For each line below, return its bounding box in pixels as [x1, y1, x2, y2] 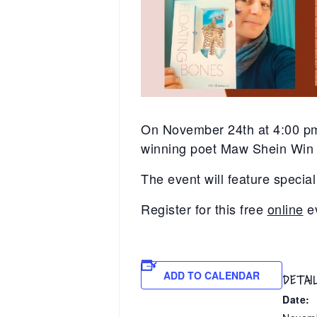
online [267, 200, 304, 219]
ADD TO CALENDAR [163, 268, 260, 283]
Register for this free [141, 200, 267, 219]
